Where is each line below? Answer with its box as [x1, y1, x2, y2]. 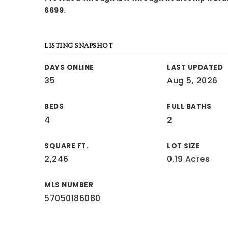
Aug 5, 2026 [167, 75, 218, 87]
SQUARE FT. [44, 141, 89, 151]
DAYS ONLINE [44, 63, 94, 72]
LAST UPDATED [167, 63, 223, 72]
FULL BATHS [167, 102, 212, 111]
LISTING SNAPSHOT [44, 42, 112, 50]
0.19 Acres [167, 153, 210, 165]
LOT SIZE [167, 141, 201, 151]
